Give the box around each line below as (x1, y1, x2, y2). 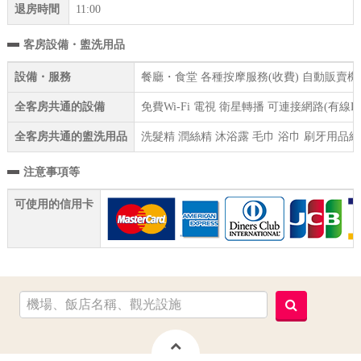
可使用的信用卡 (14, 198, 93, 211)
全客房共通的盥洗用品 (14, 131, 127, 143)
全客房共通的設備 (14, 101, 105, 114)
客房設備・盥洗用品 (23, 39, 125, 52)
